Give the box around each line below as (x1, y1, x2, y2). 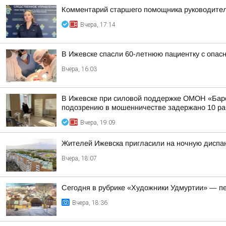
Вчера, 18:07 (62, 155, 97, 162)
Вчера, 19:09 (80, 119, 116, 126)
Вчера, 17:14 (80, 21, 116, 28)
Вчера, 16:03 (62, 66, 97, 73)
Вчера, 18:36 (72, 199, 107, 206)
